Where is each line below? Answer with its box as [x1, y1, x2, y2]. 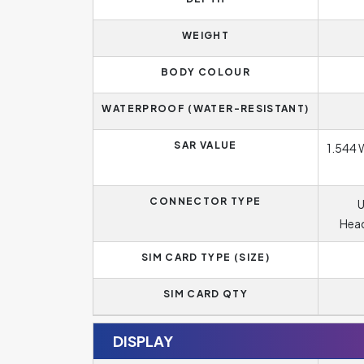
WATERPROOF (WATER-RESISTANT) [102, 102, 310, 115]
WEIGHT [181, 29, 230, 41]
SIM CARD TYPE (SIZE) [141, 251, 271, 263]
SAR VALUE [174, 139, 237, 151]
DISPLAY [113, 331, 173, 350]
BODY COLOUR [161, 66, 250, 78]
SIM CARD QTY [162, 288, 249, 300]
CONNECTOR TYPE [149, 195, 262, 207]
